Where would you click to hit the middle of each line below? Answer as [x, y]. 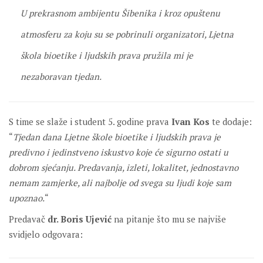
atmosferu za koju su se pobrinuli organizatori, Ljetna [127, 34]
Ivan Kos [192, 122]
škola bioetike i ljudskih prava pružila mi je [107, 55]
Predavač [28, 219]
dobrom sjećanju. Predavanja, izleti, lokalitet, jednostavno [124, 167]
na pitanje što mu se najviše [169, 219]
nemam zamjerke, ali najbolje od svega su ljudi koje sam [120, 183]
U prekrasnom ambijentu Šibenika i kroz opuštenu [120, 13]
